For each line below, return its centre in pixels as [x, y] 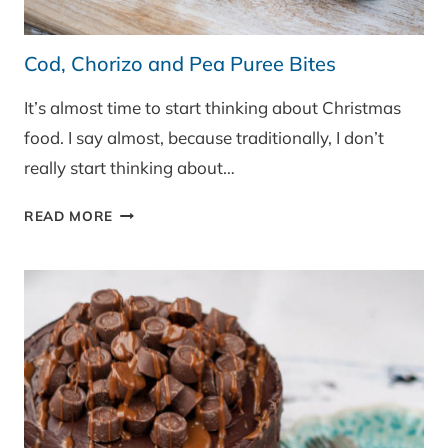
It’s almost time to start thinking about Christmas [212, 108]
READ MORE [69, 216]
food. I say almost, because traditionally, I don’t [204, 138]
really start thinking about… [129, 168]
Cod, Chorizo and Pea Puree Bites [180, 64]
